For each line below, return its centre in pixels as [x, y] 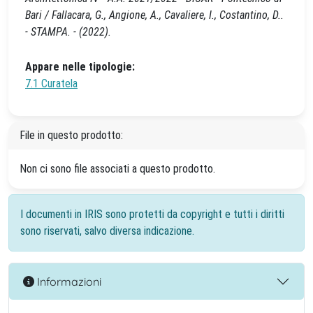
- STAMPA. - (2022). [68, 32]
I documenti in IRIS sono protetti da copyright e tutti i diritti [152, 214]
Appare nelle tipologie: [80, 67]
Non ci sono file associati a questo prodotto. [117, 169]
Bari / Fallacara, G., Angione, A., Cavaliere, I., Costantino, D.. [154, 15]
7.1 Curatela [51, 83]
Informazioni [68, 281]
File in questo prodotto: [71, 135]
